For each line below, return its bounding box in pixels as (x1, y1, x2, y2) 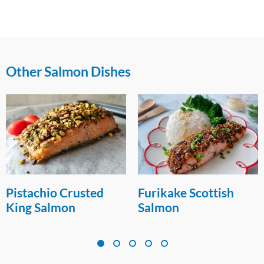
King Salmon (6, 200, 75, 215)
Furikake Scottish (138, 185, 234, 200)
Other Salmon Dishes (6, 63, 131, 80)
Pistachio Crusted (6, 185, 104, 200)
